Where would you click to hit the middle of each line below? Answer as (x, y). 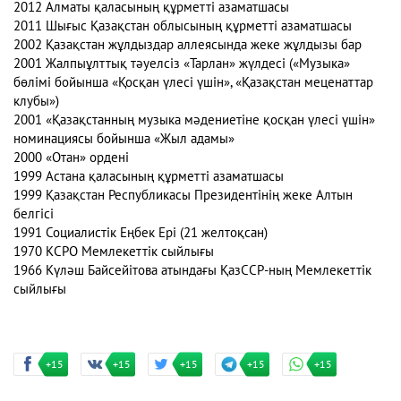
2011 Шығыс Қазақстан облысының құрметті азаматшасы (184, 26)
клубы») (36, 102)
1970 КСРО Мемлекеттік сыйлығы (115, 252)
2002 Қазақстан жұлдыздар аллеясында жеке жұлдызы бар (189, 45)
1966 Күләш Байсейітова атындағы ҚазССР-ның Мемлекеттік (192, 271)
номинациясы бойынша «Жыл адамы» (124, 139)
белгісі (35, 214)
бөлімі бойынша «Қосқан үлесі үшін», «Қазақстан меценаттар (193, 83)
